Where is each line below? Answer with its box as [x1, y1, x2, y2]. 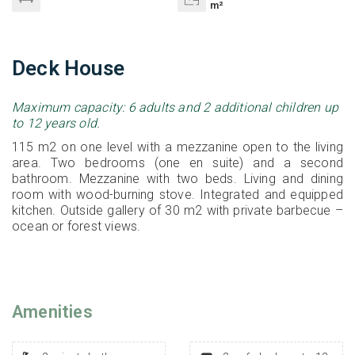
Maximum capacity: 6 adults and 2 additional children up [12, 100, 339, 116]
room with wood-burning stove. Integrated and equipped [12, 187, 343, 203]
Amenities [12, 302, 93, 323]
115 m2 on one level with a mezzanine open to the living [12, 139, 343, 155]
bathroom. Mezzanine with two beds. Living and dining [12, 171, 343, 187]
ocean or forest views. [12, 219, 141, 235]
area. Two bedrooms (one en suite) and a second [12, 155, 343, 171]
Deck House [12, 56, 124, 80]
